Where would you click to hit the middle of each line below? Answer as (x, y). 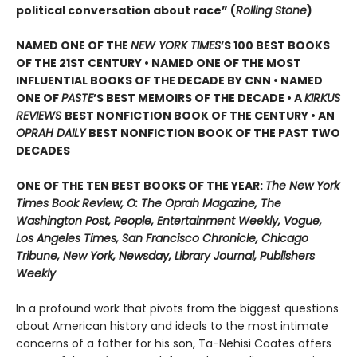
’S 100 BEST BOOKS (275, 46)
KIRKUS (322, 98)
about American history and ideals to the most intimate (172, 326)
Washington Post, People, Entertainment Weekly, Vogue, (169, 221)
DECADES (43, 151)
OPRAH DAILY (52, 133)
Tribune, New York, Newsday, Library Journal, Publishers (165, 256)
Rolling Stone (271, 11)
